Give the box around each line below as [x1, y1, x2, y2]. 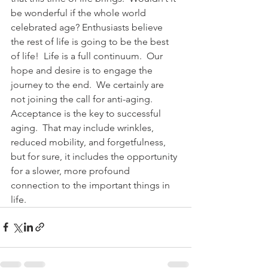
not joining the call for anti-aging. [11, 93, 157, 105]
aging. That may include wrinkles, [11, 121, 156, 133]
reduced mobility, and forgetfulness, [11, 136, 168, 148]
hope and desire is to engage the [11, 64, 155, 76]
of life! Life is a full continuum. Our [11, 50, 165, 62]
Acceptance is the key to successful [11, 107, 163, 119]
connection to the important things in [11, 179, 172, 191]
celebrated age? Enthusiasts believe [11, 21, 165, 33]
